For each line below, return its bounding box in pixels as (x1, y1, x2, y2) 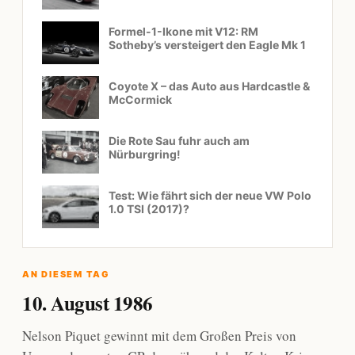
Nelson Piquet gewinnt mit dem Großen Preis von (22, 326, 296, 345)
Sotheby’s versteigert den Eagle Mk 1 (109, 38, 306, 52)
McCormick (109, 93, 172, 107)
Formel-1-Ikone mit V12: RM (109, 25, 258, 39)
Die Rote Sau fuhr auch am (109, 134, 250, 148)
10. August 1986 (22, 288, 153, 319)
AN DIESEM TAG (22, 269, 110, 281)
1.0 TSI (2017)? (109, 202, 189, 216)
